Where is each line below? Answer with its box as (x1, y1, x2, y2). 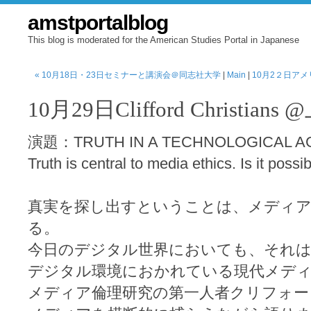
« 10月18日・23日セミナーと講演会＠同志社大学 (35, 70, 221, 81)
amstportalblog (28, 11, 168, 34)
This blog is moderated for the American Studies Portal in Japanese (28, 35, 299, 45)
